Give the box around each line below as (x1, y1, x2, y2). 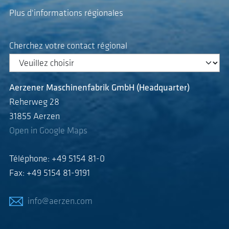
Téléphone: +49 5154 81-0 (9, 154, 105, 165)
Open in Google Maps (9, 126, 87, 136)
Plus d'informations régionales (9, 8, 123, 18)
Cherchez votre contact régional (9, 41, 127, 51)
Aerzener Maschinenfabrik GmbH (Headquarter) (9, 83, 190, 94)
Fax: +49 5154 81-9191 (9, 169, 90, 179)
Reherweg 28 (9, 98, 59, 108)
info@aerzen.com (28, 197, 93, 207)
